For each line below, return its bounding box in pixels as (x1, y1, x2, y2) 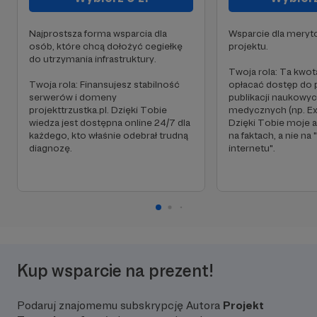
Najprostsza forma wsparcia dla (29, 28, 167, 39)
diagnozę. (29, 142, 72, 154)
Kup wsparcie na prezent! (17, 260, 214, 281)
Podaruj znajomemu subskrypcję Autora (17, 299, 223, 312)
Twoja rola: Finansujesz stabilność (29, 79, 180, 90)
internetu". (229, 142, 275, 154)
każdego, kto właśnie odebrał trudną (29, 129, 188, 141)
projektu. (229, 40, 268, 52)
